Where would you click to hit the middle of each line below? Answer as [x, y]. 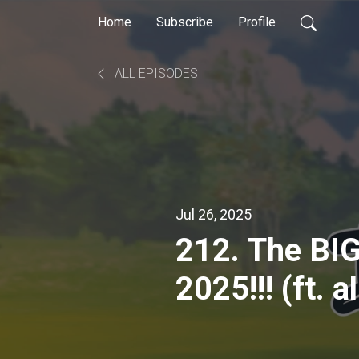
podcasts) [247, 327]
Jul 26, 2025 [214, 214]
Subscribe [185, 22]
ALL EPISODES [155, 73]
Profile [257, 22]
